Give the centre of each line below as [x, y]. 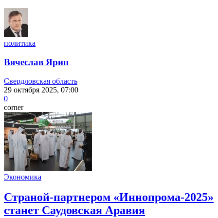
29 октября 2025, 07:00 [41, 90]
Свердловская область [41, 81]
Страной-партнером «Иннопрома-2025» [109, 197]
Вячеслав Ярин [36, 62]
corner [14, 107]
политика [20, 43]
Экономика [23, 177]
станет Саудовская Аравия [74, 210]
